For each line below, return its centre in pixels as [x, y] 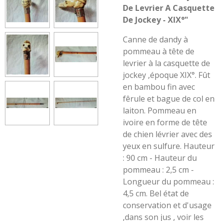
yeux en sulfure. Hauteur [169, 146]
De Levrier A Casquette [169, 8]
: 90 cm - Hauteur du [160, 158]
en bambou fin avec [159, 87]
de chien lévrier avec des [167, 134]
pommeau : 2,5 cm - [158, 170]
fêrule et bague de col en [169, 99]
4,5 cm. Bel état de [156, 193]
